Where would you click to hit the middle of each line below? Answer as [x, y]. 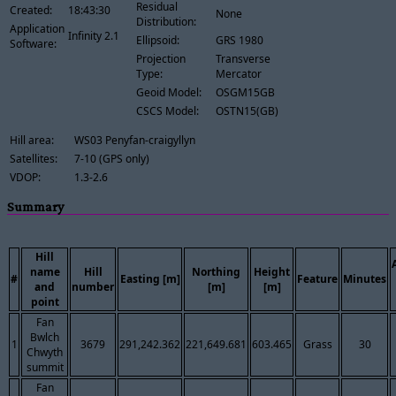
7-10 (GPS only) [112, 158]
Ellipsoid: [157, 40]
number [93, 287]
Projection [160, 58]
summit [45, 368]
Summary [35, 207]
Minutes [365, 279]
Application [37, 28]
